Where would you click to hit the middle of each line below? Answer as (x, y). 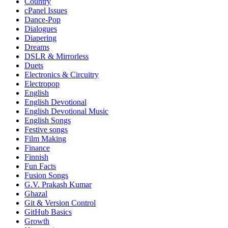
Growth (37, 221)
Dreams (37, 47)
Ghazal (36, 194)
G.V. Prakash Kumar (58, 185)
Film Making (45, 139)
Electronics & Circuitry (62, 75)
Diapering (40, 38)
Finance (37, 148)
